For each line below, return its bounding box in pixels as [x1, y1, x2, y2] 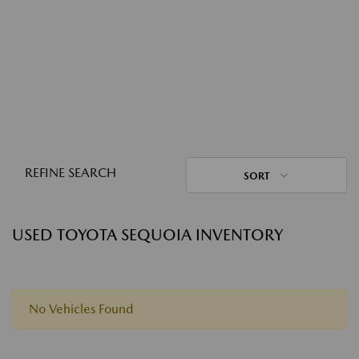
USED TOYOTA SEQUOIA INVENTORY [12, 225, 283, 244]
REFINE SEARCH [25, 165, 116, 180]
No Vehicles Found [29, 301, 133, 317]
